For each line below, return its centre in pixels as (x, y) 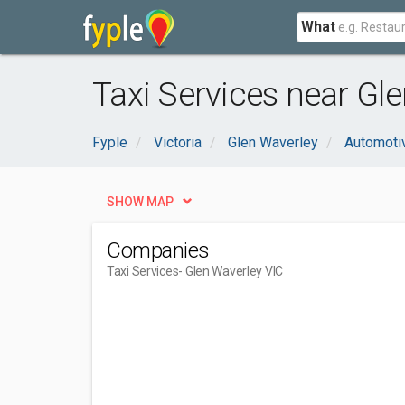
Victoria (178, 142)
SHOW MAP (140, 202)
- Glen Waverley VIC (231, 271)
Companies (158, 250)
